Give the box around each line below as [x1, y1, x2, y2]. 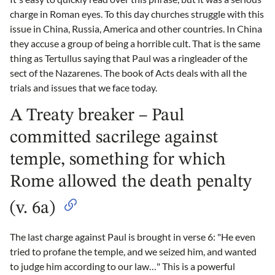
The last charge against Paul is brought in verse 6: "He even [10, 230, 255, 242]
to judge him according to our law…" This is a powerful [10, 260, 235, 272]
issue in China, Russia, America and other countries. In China [10, 22, 262, 34]
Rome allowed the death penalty [10, 172, 252, 191]
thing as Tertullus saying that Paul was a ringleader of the [10, 52, 247, 64]
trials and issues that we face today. [10, 81, 157, 93]
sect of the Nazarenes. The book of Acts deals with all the [10, 66, 247, 79]
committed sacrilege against [10, 128, 218, 147]
